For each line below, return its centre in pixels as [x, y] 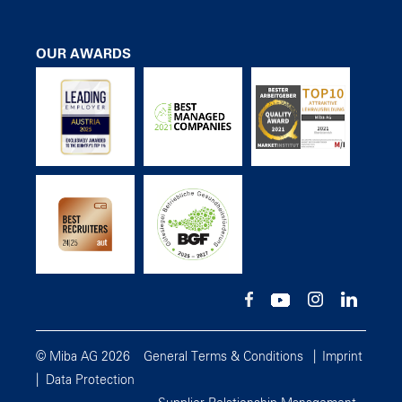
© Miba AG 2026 [83, 358]
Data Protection [90, 381]
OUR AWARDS [83, 55]
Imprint [342, 358]
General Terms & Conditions [223, 358]
